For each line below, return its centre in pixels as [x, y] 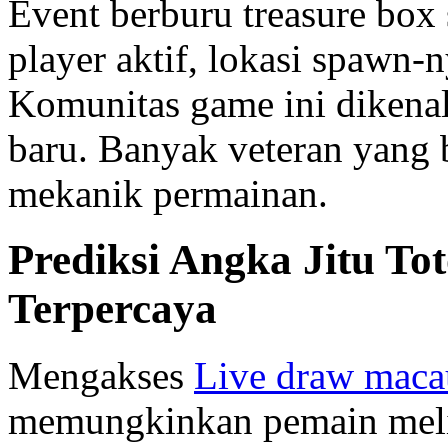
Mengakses [101, 376]
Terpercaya [112, 309]
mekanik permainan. [168, 193]
